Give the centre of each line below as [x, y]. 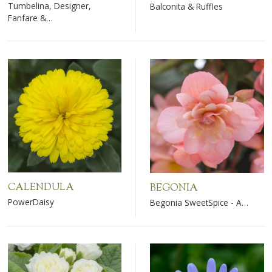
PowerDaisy [31, 202]
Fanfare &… [31, 18]
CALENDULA [41, 188]
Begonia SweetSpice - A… [199, 202]
